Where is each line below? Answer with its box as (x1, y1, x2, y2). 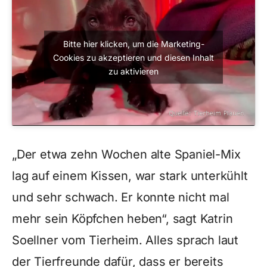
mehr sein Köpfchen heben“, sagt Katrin (12, 211, 233, 226)
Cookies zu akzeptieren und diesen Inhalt (53, 52, 214, 63)
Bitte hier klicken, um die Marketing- (63, 38, 204, 49)
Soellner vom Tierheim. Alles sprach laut (12, 232, 238, 247)
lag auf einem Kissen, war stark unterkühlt (12, 168, 248, 183)
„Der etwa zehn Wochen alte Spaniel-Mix (12, 147, 241, 162)
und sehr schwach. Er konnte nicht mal (12, 190, 229, 204)
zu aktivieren (108, 66, 159, 76)
